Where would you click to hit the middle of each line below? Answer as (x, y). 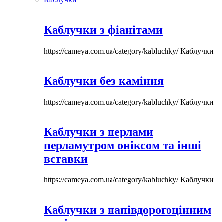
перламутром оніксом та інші (122, 145)
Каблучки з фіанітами (103, 30)
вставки (66, 158)
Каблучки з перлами (98, 132)
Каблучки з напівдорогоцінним (127, 209)
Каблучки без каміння (104, 81)
